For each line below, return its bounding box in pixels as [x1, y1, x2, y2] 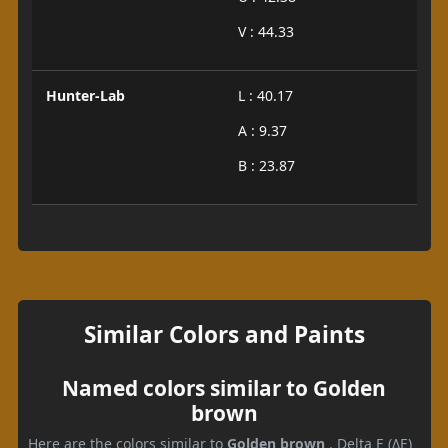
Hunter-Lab [45, 86, 125, 105]
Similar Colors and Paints [83, 318, 365, 350]
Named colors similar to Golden [62, 373, 386, 402]
